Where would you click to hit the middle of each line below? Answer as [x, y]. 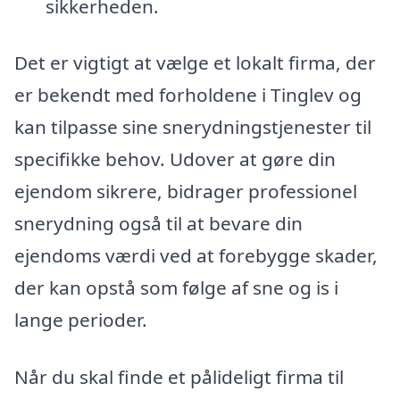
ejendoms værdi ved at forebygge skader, [196, 256]
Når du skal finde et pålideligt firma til [179, 377]
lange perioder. [81, 320]
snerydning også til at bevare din [158, 224]
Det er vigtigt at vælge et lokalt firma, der [195, 63]
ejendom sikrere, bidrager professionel [186, 192]
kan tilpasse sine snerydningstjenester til [193, 127]
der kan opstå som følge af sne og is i [176, 288]
